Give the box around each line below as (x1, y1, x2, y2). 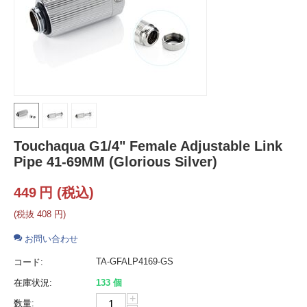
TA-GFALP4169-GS (96, 256, 173, 267)
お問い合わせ (22, 234, 78, 245)
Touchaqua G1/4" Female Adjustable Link (14, 138, 282, 154)
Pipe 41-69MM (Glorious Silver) (14, 154, 217, 170)
